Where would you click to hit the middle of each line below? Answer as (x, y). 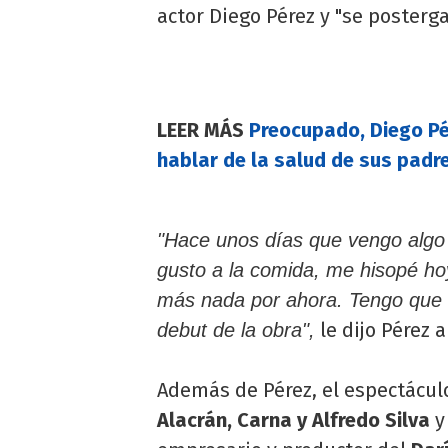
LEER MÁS (203, 129)
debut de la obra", (236, 329)
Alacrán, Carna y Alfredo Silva (293, 419)
